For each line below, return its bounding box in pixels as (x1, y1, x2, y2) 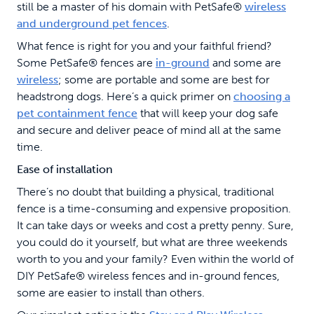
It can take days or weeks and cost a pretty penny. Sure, (17, 218, 294, 232)
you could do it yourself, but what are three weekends (17, 235, 287, 249)
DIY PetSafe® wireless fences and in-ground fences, (17, 268, 280, 282)
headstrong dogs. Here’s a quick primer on (17, 89, 233, 103)
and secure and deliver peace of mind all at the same (17, 123, 281, 137)
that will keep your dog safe (137, 106, 278, 120)
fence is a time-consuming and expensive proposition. (17, 201, 291, 215)
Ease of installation (17, 162, 113, 176)
